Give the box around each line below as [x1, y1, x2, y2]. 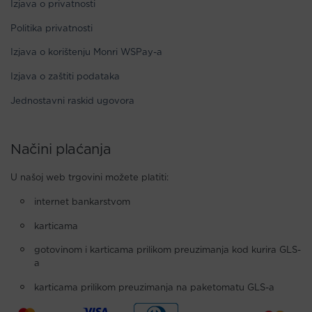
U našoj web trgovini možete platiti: [10, 173, 169, 182]
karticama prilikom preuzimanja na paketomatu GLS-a [34, 283, 274, 293]
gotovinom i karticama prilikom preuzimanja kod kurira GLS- [34, 246, 301, 256]
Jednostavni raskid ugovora [10, 96, 134, 106]
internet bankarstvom [34, 197, 130, 207]
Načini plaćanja [10, 142, 111, 157]
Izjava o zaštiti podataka [10, 72, 120, 82]
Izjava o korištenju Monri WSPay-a [10, 48, 162, 58]
